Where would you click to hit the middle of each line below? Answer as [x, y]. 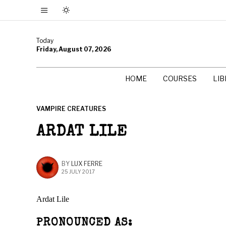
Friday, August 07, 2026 [74, 49]
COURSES [180, 78]
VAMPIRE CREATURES [71, 109]
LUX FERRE [87, 164]
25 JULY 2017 [78, 172]
